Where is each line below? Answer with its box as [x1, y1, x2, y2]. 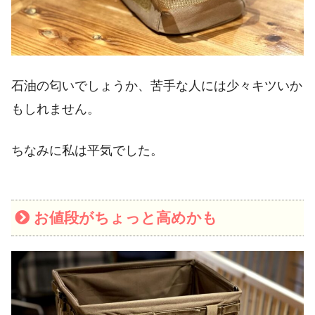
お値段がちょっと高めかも [33, 210, 217, 226]
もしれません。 [11, 101, 100, 116]
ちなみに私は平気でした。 [11, 143, 163, 157]
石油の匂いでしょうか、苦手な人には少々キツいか [11, 78, 302, 93]
